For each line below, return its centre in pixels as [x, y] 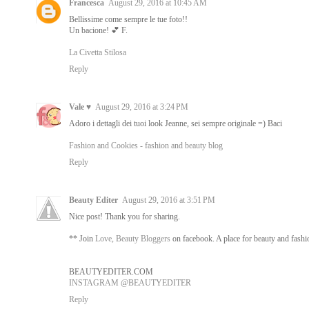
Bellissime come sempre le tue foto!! [128, 19]
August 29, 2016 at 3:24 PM [142, 107]
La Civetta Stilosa [98, 52]
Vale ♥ [80, 107]
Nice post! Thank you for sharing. [124, 216]
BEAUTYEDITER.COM [111, 271]
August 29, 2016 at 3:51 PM [169, 200]
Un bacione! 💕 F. [98, 30]
